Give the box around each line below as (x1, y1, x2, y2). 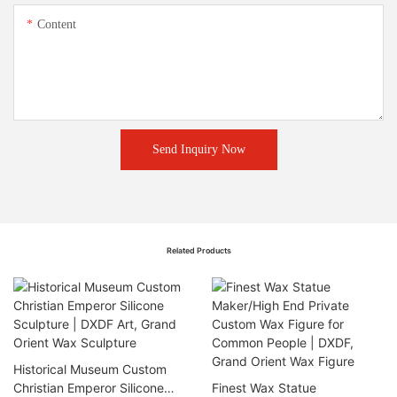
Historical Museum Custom (13, 361, 167, 377)
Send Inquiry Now (152, 143, 245, 157)
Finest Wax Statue (212, 379, 316, 395)
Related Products (166, 245, 231, 255)
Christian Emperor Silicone (13, 379, 164, 395)
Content (37, 18, 76, 32)
